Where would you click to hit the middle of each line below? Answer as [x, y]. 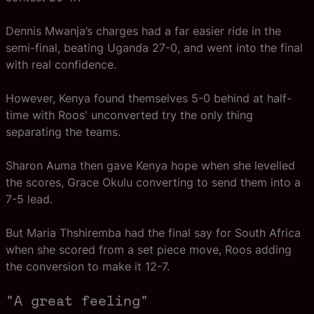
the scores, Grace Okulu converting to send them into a [153, 182]
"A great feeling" [77, 301]
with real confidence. [61, 64]
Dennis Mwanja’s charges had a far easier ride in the [143, 31]
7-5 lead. [29, 199]
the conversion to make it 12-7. [88, 266]
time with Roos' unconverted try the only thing [129, 115]
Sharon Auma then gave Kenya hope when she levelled [150, 165]
